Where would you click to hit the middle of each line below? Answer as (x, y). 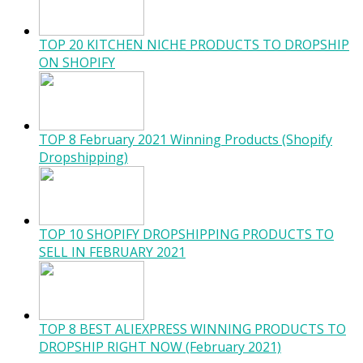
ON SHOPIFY (77, 62)
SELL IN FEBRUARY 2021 (112, 252)
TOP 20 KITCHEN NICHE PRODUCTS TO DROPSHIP (194, 45)
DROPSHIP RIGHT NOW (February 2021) (160, 347)
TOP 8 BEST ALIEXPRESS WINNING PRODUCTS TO (192, 329)
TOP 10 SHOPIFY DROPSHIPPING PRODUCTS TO (186, 234)
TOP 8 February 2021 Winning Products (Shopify (186, 139)
